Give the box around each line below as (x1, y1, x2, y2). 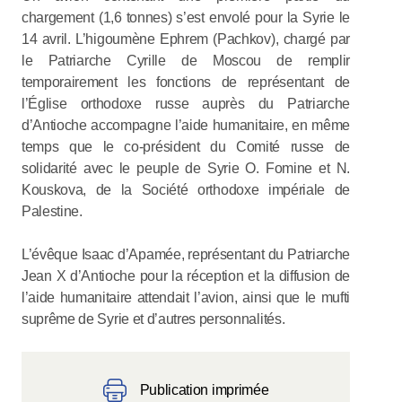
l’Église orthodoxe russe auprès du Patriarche (22, 95, 350, 111)
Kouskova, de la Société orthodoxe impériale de (22, 181, 350, 197)
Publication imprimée (139, 381, 269, 398)
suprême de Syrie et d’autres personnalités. (22, 310, 285, 327)
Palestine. (22, 203, 83, 219)
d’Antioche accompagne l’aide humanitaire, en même (22, 117, 350, 133)
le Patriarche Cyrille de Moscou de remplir (22, 52, 350, 68)
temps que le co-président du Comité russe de (22, 138, 350, 154)
